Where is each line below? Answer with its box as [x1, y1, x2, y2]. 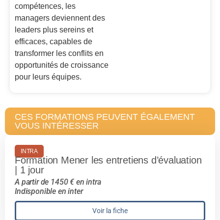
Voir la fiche [92, 207, 128, 215]
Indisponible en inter [15, 187, 83, 196]
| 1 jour [15, 165, 44, 176]
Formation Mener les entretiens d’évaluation [15, 155, 202, 166]
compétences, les [15, 2, 76, 11]
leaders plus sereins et [15, 26, 93, 34]
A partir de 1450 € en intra [15, 177, 101, 187]
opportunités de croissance [15, 61, 109, 70]
